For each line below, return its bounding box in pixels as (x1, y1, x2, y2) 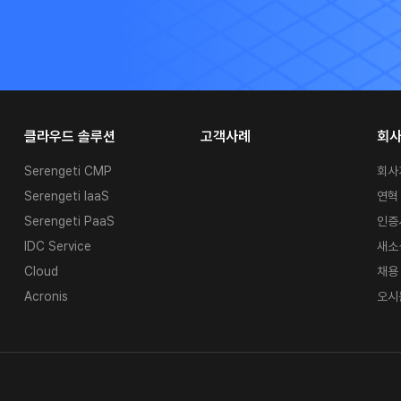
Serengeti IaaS (23, 189, 109, 204)
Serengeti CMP (23, 164, 112, 179)
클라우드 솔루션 (23, 128, 115, 146)
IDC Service (23, 239, 91, 254)
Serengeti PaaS (23, 214, 115, 229)
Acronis (23, 289, 68, 304)
